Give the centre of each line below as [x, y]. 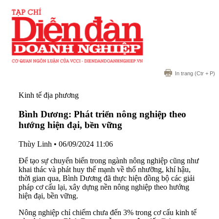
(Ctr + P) [204, 74]
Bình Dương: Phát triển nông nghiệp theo [102, 114]
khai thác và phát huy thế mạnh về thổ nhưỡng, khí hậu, [105, 169]
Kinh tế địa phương [49, 95]
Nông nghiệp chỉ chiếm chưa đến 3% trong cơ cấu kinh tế [108, 212]
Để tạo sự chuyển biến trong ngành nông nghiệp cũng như [109, 160]
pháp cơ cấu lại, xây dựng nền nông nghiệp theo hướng [104, 187]
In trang [184, 74]
